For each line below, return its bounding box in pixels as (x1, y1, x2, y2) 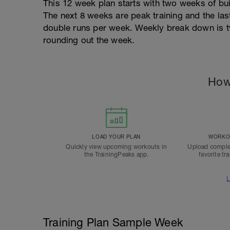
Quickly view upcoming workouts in (66, 143, 167, 150)
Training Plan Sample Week (43, 216, 183, 229)
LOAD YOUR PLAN (92, 133, 141, 140)
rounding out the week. (43, 35, 135, 45)
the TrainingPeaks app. (84, 151, 149, 158)
